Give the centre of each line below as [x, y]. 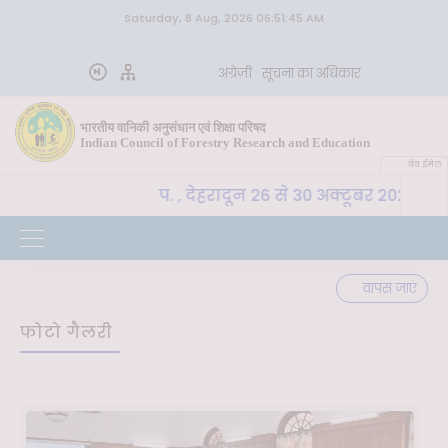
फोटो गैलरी [69, 333]
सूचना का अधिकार [311, 73]
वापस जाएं [390, 289]
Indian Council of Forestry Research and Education [225, 142]
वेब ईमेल [424, 165]
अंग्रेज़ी [235, 73]
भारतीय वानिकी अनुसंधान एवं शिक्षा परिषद [173, 127]
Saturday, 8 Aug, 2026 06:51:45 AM [224, 18]
